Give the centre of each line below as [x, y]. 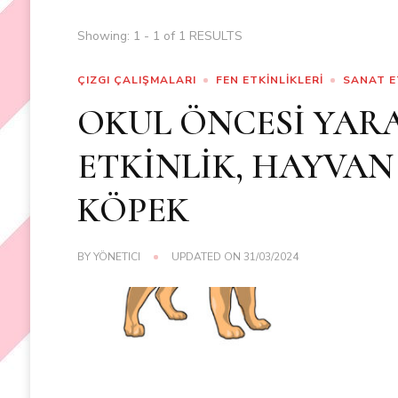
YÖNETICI [117, 257]
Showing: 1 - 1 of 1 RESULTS [159, 36]
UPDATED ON [208, 257]
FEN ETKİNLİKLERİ [270, 80]
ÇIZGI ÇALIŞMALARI [137, 80]
